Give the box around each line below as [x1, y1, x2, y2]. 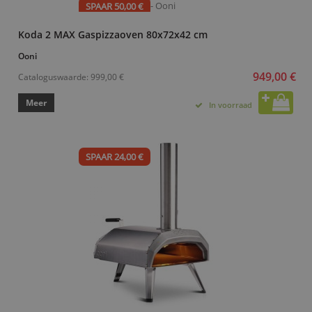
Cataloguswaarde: [18, 70, 91, 82]
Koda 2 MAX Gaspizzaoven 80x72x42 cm [18, 27, 208, 41]
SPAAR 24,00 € [85, 150, 143, 163]
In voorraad [209, 99, 252, 110]
